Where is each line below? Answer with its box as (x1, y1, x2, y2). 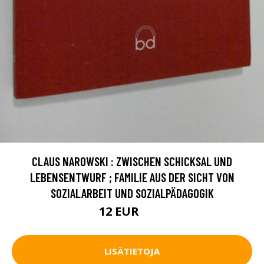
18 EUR (142, 207, 165, 218)
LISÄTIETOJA (104, 245, 160, 258)
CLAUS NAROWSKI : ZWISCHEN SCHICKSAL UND (32, 153, 232, 169)
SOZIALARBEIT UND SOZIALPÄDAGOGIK (50, 185, 214, 200)
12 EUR (99, 203, 142, 219)
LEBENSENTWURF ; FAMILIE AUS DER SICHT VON (29, 169, 235, 184)
